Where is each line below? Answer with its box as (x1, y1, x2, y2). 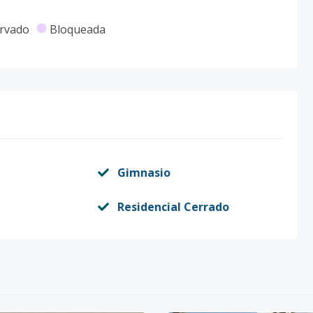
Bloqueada (49, 22, 105, 37)
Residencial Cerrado (117, 199, 229, 214)
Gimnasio (117, 165, 170, 180)
